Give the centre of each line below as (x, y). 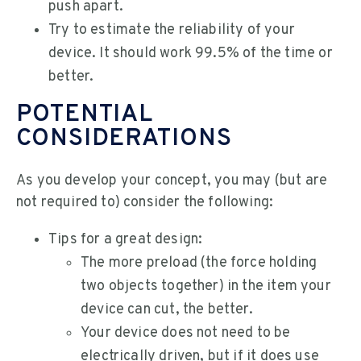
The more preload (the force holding (199, 263)
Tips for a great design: (126, 239)
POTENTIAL (85, 115)
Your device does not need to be (186, 333)
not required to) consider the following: (145, 202)
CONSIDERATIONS (124, 139)
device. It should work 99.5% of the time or (191, 54)
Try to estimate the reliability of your (172, 31)
